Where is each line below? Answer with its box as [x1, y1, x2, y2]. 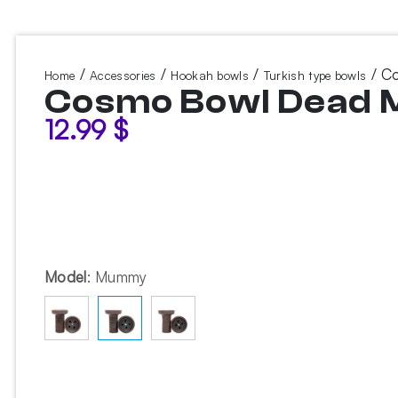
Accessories [90, 68, 156, 83]
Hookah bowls [171, 68, 249, 83]
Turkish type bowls [263, 68, 367, 83]
